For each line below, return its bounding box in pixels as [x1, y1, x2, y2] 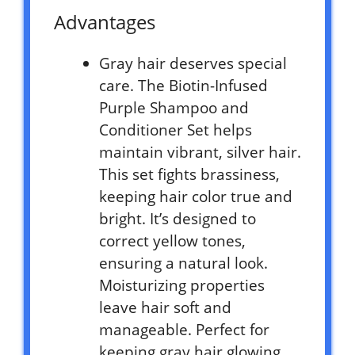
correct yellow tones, [99, 231, 246, 252]
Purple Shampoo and [99, 97, 249, 119]
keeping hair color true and [99, 186, 292, 208]
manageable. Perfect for [99, 319, 269, 341]
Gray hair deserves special [99, 53, 287, 74]
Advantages [54, 9, 155, 36]
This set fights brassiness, [99, 164, 280, 185]
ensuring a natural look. [99, 253, 268, 274]
